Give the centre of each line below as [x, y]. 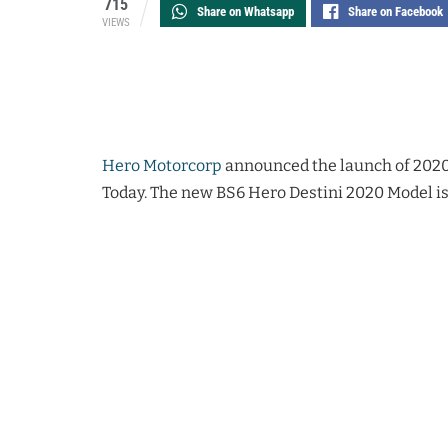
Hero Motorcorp [163, 166]
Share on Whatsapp [245, 12]
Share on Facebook [395, 12]
